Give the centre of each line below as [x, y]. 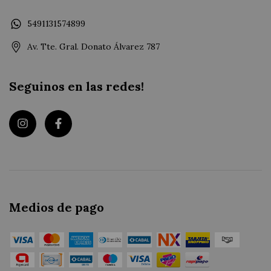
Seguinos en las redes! [77, 87]
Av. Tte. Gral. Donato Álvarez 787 [93, 47]
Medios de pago [57, 207]
